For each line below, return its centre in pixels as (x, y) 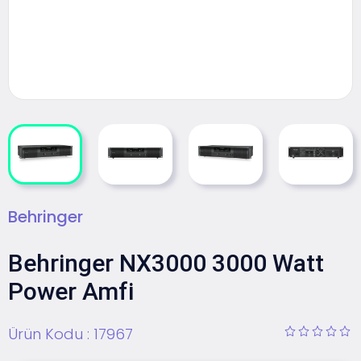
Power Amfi (71, 292)
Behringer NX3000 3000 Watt (166, 263)
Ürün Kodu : (51, 334)
